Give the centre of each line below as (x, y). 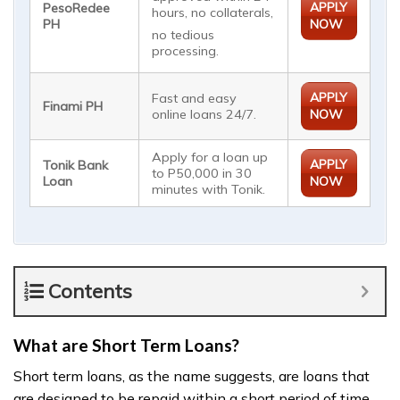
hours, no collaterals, (213, 13)
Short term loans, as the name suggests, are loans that (192, 375)
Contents (90, 292)
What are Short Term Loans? (126, 346)
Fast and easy (195, 99)
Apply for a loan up (210, 158)
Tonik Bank (76, 166)
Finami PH (73, 107)
